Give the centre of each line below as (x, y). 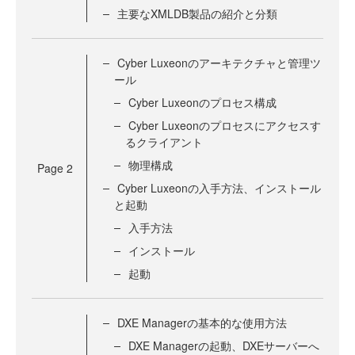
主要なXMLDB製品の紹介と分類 (197, 14)
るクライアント (164, 142)
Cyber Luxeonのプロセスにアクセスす (225, 126)
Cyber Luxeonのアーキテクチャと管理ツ (219, 63)
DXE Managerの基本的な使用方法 (202, 323)
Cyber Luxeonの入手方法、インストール (219, 188)
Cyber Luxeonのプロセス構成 (202, 103)
